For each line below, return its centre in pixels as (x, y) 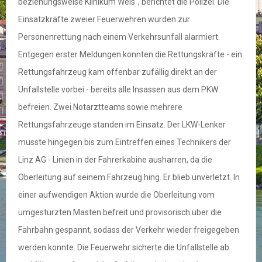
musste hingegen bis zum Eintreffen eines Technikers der (125, 142)
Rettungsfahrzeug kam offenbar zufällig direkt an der (118, 72)
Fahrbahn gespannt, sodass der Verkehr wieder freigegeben (129, 230)
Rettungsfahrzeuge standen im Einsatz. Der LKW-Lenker (122, 125)
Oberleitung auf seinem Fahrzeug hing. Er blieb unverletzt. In (129, 177)
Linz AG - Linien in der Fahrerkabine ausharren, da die (115, 160)
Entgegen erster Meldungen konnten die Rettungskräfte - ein (130, 55)
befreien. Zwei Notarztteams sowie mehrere (100, 107)
